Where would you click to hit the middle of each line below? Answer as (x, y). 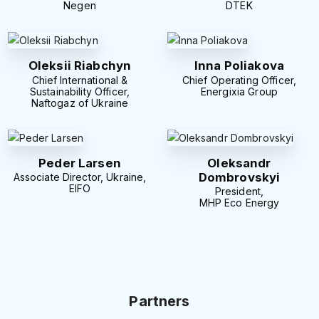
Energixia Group (239, 91)
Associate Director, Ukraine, (80, 177)
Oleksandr (239, 163)
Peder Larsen (80, 163)
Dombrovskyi (239, 177)
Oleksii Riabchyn (80, 65)
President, (239, 192)
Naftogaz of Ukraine (80, 103)
